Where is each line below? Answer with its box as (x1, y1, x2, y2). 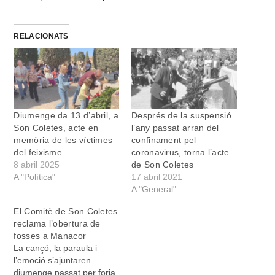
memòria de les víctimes (14, 134, 113, 145)
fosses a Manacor (14, 230, 87, 241)
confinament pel (131, 134, 196, 145)
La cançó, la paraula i (14, 242, 98, 253)
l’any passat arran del (131, 122, 219, 133)
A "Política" (14, 171, 56, 182)
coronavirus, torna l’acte (131, 147, 230, 157)
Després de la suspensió (131, 110, 231, 120)
